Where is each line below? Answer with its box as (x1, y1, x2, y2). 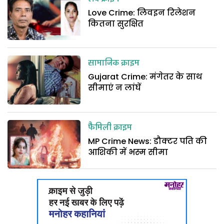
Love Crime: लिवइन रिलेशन (88, 6, 196, 18)
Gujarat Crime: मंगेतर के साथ (88, 71, 202, 83)
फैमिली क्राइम (88, 120, 132, 135)
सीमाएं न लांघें (88, 82, 141, 94)
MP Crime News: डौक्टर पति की (88, 135, 207, 147)
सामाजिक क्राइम (88, 56, 140, 71)
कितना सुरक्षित (88, 17, 144, 29)
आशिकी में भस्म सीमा (88, 146, 168, 158)
